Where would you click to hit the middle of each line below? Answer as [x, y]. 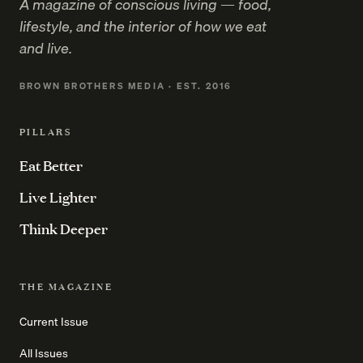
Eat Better [51, 165]
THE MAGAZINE [66, 286]
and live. [46, 48]
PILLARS [45, 131]
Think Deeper [64, 228]
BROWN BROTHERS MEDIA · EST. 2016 [126, 85]
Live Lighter [58, 196]
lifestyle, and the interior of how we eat [143, 26]
